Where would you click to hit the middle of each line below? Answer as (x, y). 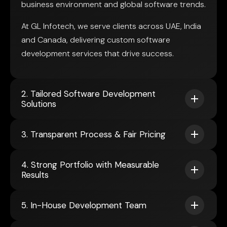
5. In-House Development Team (84, 205)
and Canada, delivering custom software (96, 40)
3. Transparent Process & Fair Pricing (93, 135)
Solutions (39, 104)
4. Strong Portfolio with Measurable (90, 165)
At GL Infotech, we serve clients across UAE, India (111, 26)
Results (35, 175)
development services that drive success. (98, 54)
